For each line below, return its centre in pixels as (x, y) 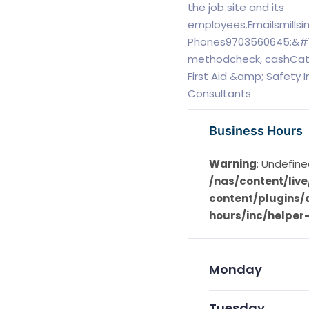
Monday (235, 270)
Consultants (219, 94)
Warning (232, 164)
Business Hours (256, 131)
